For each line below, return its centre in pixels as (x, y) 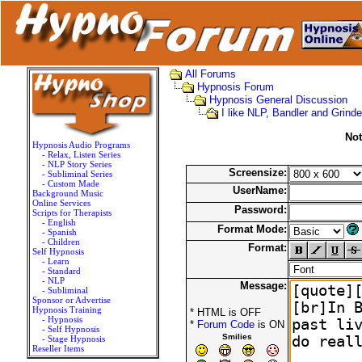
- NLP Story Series (77, 164)
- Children (61, 242)
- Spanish (59, 232)
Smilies (237, 336)
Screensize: (258, 172)
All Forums (210, 74)
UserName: (260, 190)
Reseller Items (58, 348)
